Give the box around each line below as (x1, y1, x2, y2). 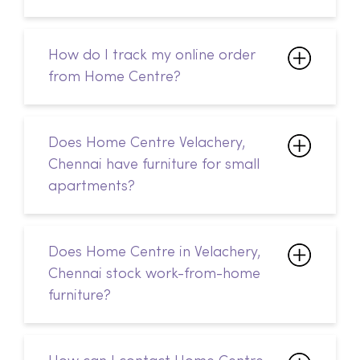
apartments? (48, 89, 135, 103)
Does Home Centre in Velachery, (48, 155, 260, 169)
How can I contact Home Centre (48, 264, 264, 278)
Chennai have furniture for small (48, 67, 260, 81)
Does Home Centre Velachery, (48, 46, 245, 59)
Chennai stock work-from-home (48, 177, 260, 190)
